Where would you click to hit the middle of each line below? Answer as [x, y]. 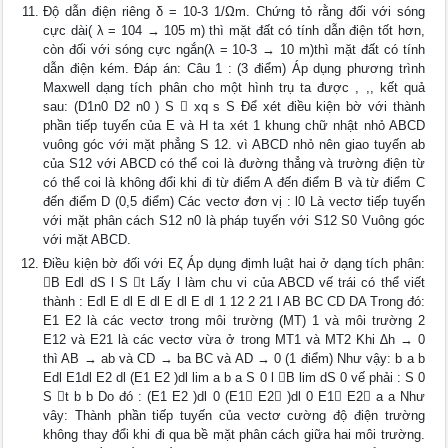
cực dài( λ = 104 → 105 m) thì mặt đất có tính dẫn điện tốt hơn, [234, 30]
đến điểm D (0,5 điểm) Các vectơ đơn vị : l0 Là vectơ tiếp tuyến [234, 201]
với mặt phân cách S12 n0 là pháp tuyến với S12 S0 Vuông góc [234, 220]
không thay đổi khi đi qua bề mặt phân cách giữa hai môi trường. [234, 434]
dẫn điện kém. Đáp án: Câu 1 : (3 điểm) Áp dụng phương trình [234, 68]
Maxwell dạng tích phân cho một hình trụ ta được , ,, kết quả [234, 87]
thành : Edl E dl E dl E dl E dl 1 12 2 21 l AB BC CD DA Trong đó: [234, 301]
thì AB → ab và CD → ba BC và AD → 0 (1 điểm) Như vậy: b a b [234, 358]
